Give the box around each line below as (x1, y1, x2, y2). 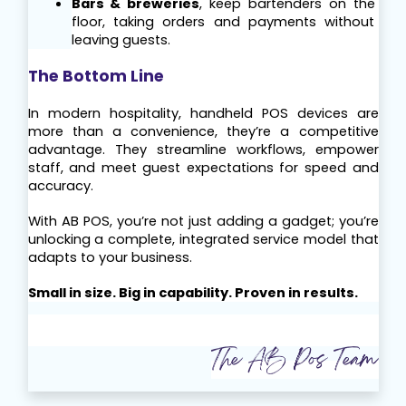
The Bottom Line (27, 65, 164, 88)
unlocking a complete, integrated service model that (27, 230, 379, 249)
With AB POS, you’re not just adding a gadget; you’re (27, 212, 379, 231)
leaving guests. (71, 31, 170, 50)
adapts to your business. (27, 248, 192, 267)
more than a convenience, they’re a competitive (27, 122, 379, 141)
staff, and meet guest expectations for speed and (27, 159, 379, 178)
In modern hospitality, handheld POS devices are (27, 104, 379, 123)
